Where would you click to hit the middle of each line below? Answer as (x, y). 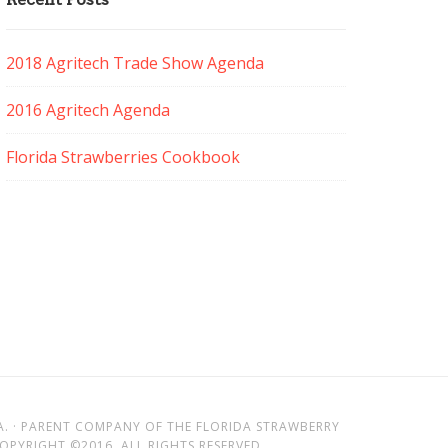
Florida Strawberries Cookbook (123, 157)
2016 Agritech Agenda (88, 110)
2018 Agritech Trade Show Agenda (135, 63)
